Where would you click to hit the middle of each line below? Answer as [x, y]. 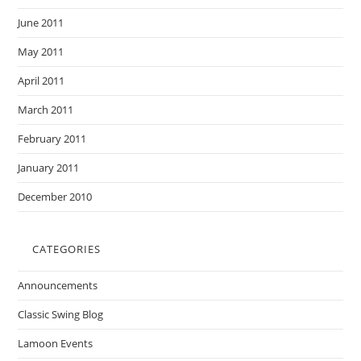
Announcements [58, 285]
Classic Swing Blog [61, 314]
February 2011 [52, 139]
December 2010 [55, 197]
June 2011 [41, 23]
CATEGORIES [67, 249]
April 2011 [41, 81]
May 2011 [41, 52]
